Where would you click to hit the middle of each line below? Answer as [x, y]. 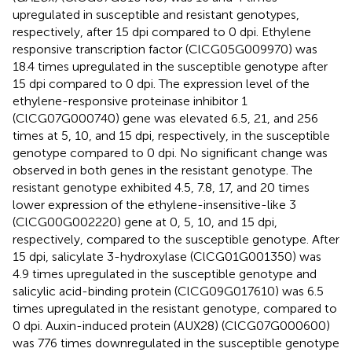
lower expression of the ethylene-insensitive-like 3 [154, 204]
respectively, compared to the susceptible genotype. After [176, 239]
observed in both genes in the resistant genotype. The [163, 170]
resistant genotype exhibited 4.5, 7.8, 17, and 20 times [161, 187]
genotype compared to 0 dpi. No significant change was [170, 152]
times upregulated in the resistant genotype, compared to [175, 308]
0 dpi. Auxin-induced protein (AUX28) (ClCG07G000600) [171, 325]
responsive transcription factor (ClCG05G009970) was [165, 49]
